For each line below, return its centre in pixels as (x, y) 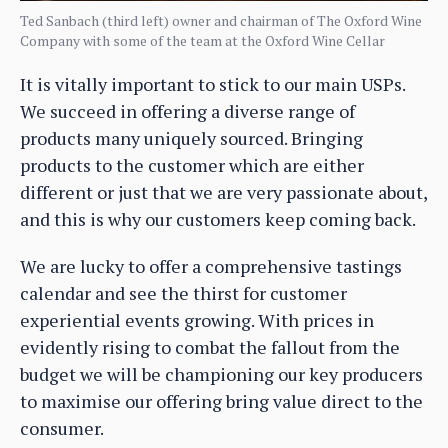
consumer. (62, 428)
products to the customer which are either (192, 165)
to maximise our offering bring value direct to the (221, 401)
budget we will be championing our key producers (221, 374)
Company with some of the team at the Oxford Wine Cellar (202, 41)
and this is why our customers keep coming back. (218, 219)
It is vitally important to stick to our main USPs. (212, 84)
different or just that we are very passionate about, (223, 192)
